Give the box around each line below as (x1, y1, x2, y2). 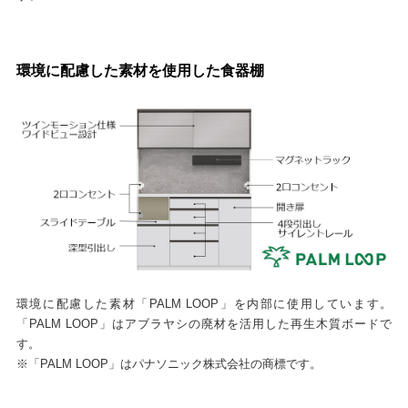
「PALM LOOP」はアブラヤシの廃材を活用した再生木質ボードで (15, 316, 393, 331)
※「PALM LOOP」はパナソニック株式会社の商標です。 (15, 356, 321, 371)
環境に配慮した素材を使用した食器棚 (15, 63, 264, 79)
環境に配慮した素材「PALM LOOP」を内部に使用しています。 (15, 296, 393, 311)
